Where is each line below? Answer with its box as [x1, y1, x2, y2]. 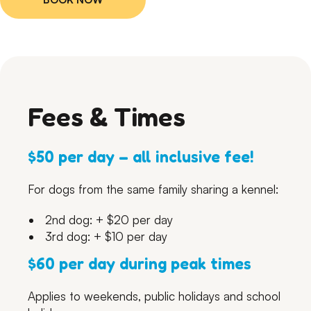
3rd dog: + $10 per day [45, 228, 168, 244]
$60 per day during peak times [28, 253, 252, 273]
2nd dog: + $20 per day [45, 212, 174, 227]
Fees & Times [28, 101, 186, 133]
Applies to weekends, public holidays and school [28, 289, 281, 304]
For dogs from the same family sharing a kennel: [28, 181, 279, 196]
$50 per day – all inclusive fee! [28, 146, 255, 166]
